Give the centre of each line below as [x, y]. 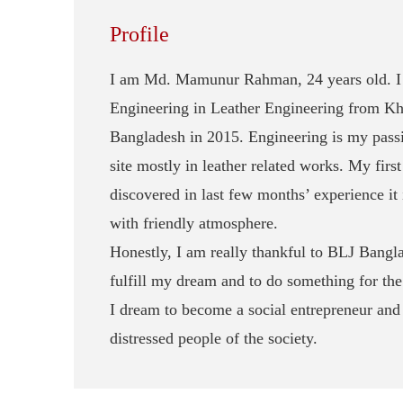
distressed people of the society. [214, 339]
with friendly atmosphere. [194, 224]
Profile [139, 35]
